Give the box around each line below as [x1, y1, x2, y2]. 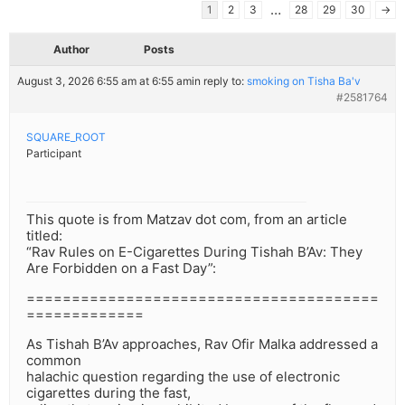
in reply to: [192, 74, 247, 89]
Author [53, 42, 89, 57]
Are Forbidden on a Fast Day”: [26, 259, 216, 278]
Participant [26, 146, 81, 161]
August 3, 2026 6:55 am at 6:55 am [17, 74, 192, 89]
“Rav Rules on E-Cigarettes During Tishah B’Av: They [26, 243, 363, 261]
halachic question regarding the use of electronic [26, 368, 340, 386]
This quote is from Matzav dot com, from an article [26, 211, 347, 229]
